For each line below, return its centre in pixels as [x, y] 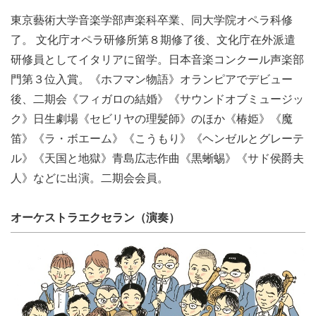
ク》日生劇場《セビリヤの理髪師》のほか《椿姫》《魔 [152, 119]
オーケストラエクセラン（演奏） [95, 217]
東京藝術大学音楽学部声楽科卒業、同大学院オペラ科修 [152, 20]
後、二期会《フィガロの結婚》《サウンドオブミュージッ [157, 99]
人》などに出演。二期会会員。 [90, 178]
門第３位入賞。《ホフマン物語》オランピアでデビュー [152, 79]
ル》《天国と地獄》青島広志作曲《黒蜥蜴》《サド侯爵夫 [157, 158]
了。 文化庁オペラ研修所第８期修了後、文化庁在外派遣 [153, 39]
